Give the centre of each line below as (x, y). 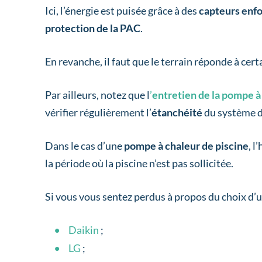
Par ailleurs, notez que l (98, 95)
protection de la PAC (93, 28)
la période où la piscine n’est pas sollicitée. (140, 163)
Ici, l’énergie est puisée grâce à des (122, 11)
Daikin (84, 230)
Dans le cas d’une (85, 146)
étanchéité (177, 113)
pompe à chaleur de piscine (187, 146)
